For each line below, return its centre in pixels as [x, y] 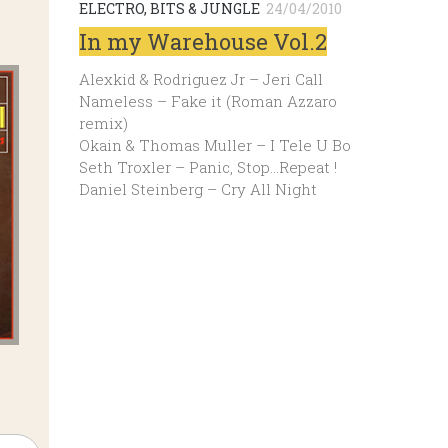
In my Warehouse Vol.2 [203, 41]
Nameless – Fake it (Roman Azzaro [208, 100]
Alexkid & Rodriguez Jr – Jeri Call [201, 78]
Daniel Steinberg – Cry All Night [198, 188]
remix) [103, 122]
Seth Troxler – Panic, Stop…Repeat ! [208, 166]
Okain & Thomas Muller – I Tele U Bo [215, 144]
